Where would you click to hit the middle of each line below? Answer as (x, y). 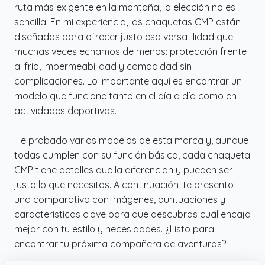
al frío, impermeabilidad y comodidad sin (103, 66)
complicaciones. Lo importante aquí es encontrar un (128, 81)
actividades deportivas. (65, 110)
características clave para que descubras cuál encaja (132, 214)
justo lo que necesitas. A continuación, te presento (124, 184)
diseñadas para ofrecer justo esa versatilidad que (124, 36)
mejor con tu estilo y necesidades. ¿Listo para (114, 229)
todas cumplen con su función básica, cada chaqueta (132, 155)
